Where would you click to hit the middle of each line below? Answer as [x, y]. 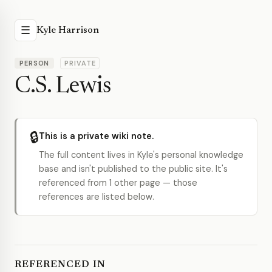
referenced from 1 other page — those [118, 183]
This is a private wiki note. [96, 136]
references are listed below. [97, 197]
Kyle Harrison [68, 30]
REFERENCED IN [60, 265]
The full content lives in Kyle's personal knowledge [141, 155]
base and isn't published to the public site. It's [133, 169]
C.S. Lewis [63, 87]
